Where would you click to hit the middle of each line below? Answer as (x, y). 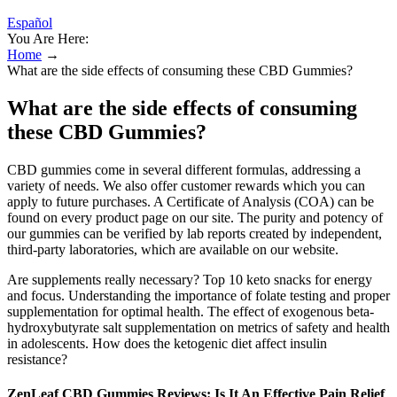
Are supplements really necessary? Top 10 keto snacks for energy (190, 279)
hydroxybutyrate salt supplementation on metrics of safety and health (198, 327)
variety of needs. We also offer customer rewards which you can (186, 185)
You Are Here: (48, 39)
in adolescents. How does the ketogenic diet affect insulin (167, 343)
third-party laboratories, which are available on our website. (173, 249)
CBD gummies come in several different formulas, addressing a (184, 169)
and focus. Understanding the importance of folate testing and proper (198, 295)
